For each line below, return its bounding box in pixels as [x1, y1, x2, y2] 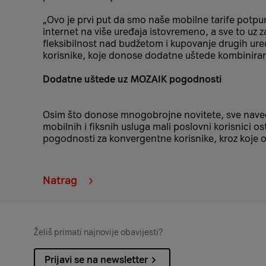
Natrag [43, 174, 77, 187]
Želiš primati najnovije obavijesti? [34, 227, 163, 237]
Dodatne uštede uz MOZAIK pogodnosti [43, 74, 221, 85]
